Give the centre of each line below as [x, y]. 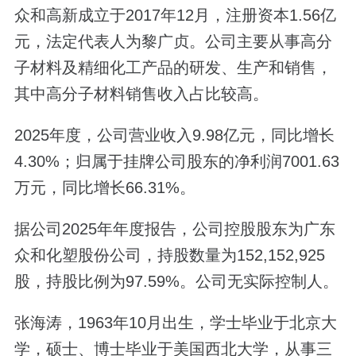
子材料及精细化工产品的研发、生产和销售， [173, 67]
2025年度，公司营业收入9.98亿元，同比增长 [174, 135]
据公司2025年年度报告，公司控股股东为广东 [174, 229]
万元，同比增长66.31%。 [104, 188]
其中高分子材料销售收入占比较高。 [141, 93]
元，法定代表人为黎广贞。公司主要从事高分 [173, 41]
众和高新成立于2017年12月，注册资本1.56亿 [175, 15]
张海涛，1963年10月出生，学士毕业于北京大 [175, 323]
